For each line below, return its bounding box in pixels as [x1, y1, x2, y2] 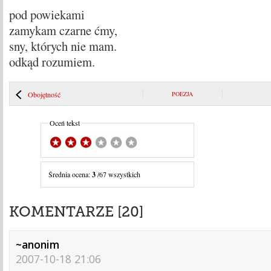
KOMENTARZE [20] [8, 203, 144, 221]
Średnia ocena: [48, 169, 92, 180]
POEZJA [172, 90, 193, 99]
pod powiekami [8, 6, 85, 24]
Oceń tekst [49, 118, 80, 128]
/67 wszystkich [95, 169, 140, 180]
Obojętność [27, 90, 60, 100]
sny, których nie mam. [8, 38, 117, 55]
